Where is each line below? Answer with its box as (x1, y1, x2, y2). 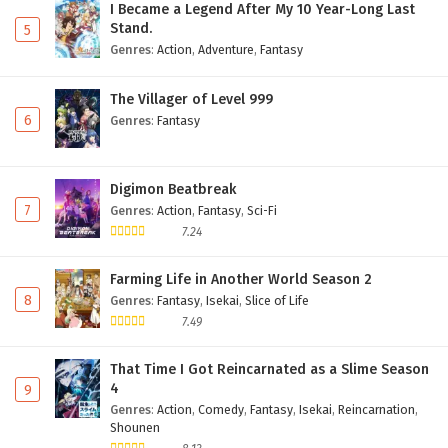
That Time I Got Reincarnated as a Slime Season (110, 360, 429, 378)
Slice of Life (245, 292, 309, 308)
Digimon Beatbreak (110, 180, 236, 198)
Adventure (198, 42, 254, 58)
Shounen (110, 419, 160, 435)
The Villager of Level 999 (110, 91, 273, 109)
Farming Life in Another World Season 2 (110, 270, 372, 288)
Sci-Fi (247, 202, 277, 218)
